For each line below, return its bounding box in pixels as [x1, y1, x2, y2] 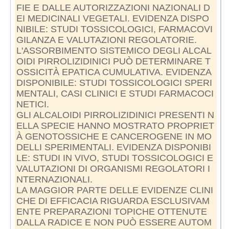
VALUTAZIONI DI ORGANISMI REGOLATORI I [16, 163, 210, 174]
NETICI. [16, 99, 49, 109]
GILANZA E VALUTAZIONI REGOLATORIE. [16, 34, 197, 45]
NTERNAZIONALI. [16, 174, 93, 185]
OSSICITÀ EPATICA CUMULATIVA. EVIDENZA [16, 66, 211, 77]
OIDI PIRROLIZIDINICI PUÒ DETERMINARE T [16, 56, 211, 66]
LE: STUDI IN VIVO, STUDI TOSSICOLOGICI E [16, 152, 213, 163]
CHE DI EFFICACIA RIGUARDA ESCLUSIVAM [16, 195, 210, 206]
